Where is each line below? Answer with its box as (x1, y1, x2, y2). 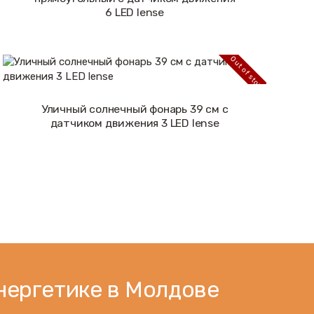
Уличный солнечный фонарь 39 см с (41, 102, 228, 116)
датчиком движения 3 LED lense (50, 116, 219, 130)
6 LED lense (105, 6, 165, 20)
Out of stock (228, 54, 267, 93)
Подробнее (109, 109, 161, 121)
